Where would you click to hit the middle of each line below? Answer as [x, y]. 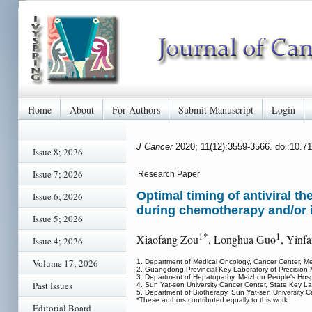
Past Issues [53, 286]
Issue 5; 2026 [58, 219]
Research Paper [169, 174]
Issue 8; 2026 [58, 152]
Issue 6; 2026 [58, 196]
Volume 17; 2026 [65, 263]
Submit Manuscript [216, 109]
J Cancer [156, 146]
